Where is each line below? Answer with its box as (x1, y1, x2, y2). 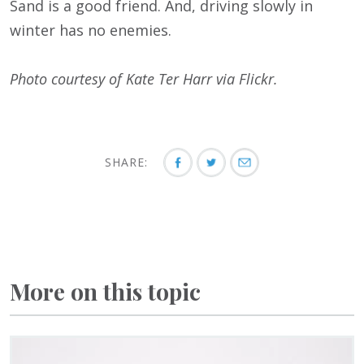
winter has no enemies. (10, 20, 171, 41)
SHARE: (105, 154, 152, 171)
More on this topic (10, 276, 201, 307)
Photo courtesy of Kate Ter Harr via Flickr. (10, 69, 278, 89)
